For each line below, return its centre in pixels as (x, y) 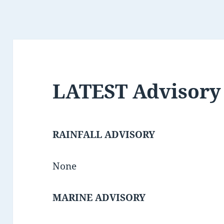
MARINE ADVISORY (99, 198)
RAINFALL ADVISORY (104, 135)
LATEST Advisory (137, 91)
